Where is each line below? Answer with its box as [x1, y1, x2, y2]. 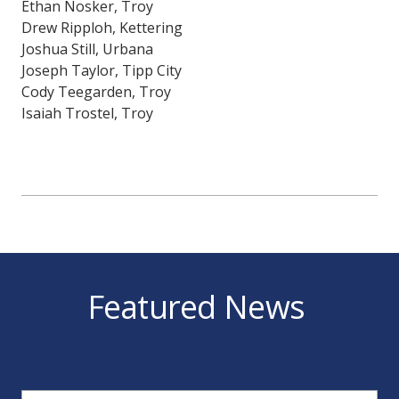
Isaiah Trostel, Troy [21, 102, 153, 123]
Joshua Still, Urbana [21, 38, 157, 59]
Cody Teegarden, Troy [21, 81, 175, 102]
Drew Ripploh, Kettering [21, 17, 186, 37]
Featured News [86, 284, 313, 329]
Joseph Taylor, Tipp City [21, 60, 185, 80]
